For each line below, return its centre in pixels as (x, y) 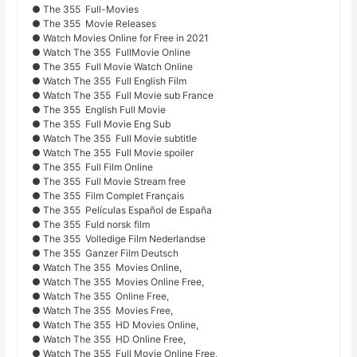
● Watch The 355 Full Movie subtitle (115, 139)
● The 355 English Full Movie (99, 110)
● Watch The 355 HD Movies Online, (116, 325)
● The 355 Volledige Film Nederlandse (119, 239)
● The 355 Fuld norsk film (91, 225)
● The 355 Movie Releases (94, 24)
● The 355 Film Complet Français (108, 196)
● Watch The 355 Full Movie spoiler (113, 153)
